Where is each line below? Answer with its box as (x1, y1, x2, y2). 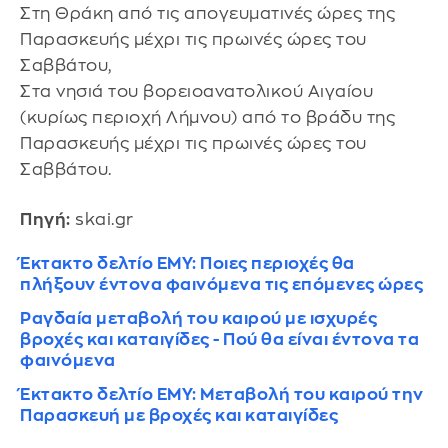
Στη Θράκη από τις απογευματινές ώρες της (20, 5, 395, 23)
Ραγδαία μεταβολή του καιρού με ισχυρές (20, 309, 377, 327)
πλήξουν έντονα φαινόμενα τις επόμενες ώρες (20, 275, 423, 293)
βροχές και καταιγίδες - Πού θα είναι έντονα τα (20, 330, 419, 348)
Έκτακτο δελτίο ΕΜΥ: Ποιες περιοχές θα (20, 254, 355, 272)
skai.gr (70, 210, 134, 228)
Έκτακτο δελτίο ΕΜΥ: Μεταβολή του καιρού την (20, 385, 424, 403)
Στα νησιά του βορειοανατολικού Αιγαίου (20, 83, 373, 101)
